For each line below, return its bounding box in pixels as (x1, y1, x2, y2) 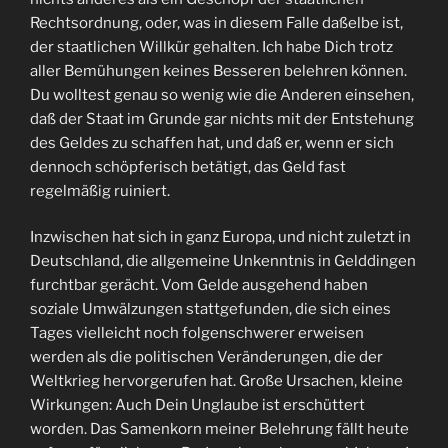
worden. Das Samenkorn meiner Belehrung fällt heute (30, 420, 409, 439)
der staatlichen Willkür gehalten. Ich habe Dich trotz (30, 37, 393, 56)
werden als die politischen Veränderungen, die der (30, 348, 383, 367)
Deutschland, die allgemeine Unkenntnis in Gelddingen (30, 252, 416, 271)
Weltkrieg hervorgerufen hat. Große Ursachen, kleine (30, 372, 403, 391)
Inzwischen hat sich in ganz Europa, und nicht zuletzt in (30, 228, 411, 247)
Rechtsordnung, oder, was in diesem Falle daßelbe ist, (30, 13, 403, 32)
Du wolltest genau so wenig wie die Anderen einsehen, (30, 85, 414, 104)
